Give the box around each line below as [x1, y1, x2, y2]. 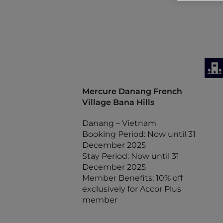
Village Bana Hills [82, 98, 154, 107]
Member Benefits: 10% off [82, 173, 183, 183]
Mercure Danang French [82, 87, 182, 96]
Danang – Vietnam [82, 118, 156, 128]
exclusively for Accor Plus [82, 184, 181, 194]
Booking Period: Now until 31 [82, 129, 196, 139]
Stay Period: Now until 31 [82, 151, 179, 161]
